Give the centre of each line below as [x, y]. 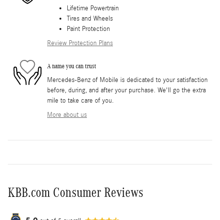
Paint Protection [88, 29]
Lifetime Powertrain [93, 9]
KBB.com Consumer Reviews [76, 193]
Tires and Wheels [90, 19]
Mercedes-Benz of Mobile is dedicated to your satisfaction [127, 80]
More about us [67, 115]
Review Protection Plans [80, 43]
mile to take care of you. [81, 101]
